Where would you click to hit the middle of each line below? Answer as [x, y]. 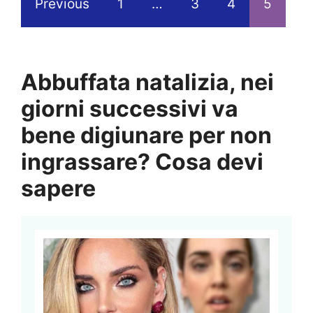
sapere [58, 189]
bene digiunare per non [146, 136]
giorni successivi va [130, 109]
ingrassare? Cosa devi [142, 162]
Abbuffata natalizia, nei [147, 82]
